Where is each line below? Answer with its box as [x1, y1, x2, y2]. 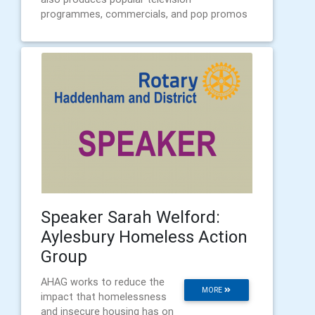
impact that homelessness [41, 290, 167, 304]
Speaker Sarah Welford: [41, 207, 220, 228]
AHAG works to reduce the [41, 276, 165, 289]
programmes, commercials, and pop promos [41, 8, 247, 21]
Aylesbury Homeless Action [41, 226, 247, 247]
